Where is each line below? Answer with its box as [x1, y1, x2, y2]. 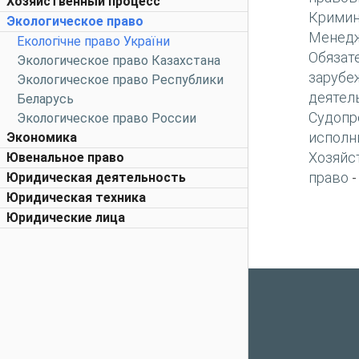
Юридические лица [6, 210, 125, 225]
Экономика [6, 130, 77, 145]
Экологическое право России [17, 111, 196, 126]
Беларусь [17, 91, 74, 107]
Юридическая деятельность [6, 170, 186, 185]
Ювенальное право [6, 150, 124, 165]
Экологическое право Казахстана [17, 53, 220, 68]
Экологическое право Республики [17, 72, 224, 87]
